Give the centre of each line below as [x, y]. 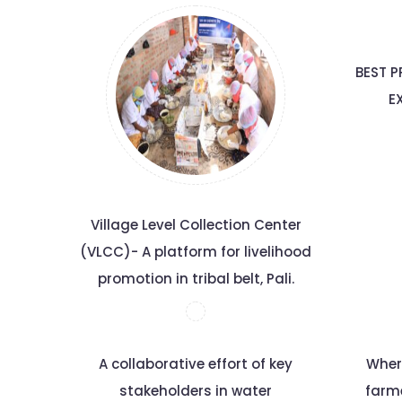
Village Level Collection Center [196, 225]
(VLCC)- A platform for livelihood [196, 252]
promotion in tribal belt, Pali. [196, 279]
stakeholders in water [196, 391]
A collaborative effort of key [196, 364]
